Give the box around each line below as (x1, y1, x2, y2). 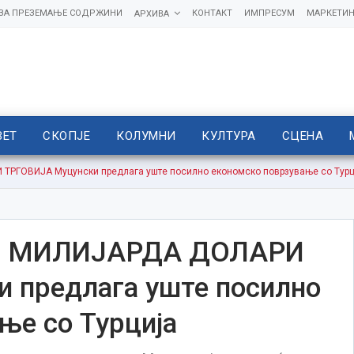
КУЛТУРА (201, 129, 256, 143)
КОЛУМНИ (116, 129, 176, 143)
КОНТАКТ (191, 8, 232, 18)
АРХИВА (134, 9, 169, 19)
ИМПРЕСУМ (243, 8, 295, 18)
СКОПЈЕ (43, 129, 91, 143)
